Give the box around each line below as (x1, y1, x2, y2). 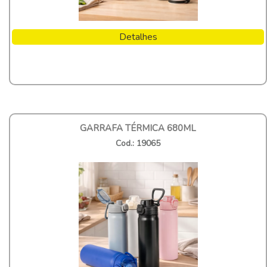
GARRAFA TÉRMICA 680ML (80, 122, 196, 134)
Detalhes (119, 30, 157, 44)
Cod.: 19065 (116, 137, 160, 149)
